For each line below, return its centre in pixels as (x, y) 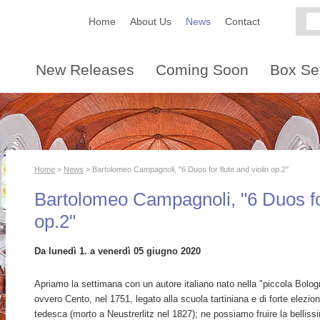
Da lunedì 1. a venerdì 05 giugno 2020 (117, 251)
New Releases (85, 70)
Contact (242, 21)
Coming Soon (202, 70)
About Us (151, 21)
